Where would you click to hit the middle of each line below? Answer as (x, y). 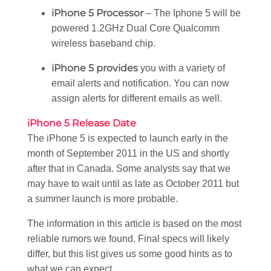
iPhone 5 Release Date (82, 123)
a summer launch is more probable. (103, 199)
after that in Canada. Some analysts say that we (129, 168)
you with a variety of (181, 68)
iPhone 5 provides (95, 68)
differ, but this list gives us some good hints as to (130, 254)
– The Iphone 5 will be (192, 13)
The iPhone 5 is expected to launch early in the (128, 138)
